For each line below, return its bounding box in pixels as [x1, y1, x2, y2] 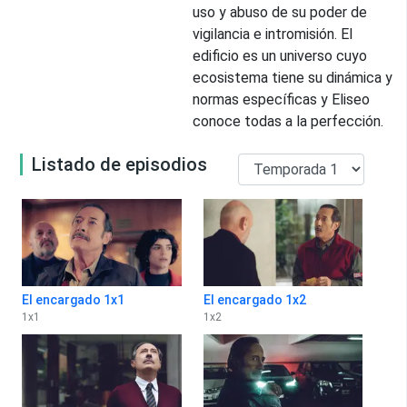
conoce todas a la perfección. [193, 112, 383, 130]
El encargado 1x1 [22, 293, 124, 308]
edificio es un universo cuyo [193, 46, 367, 65]
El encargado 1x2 [203, 293, 306, 308]
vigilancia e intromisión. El [193, 25, 352, 43]
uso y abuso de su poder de [193, 3, 367, 21]
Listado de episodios [32, 153, 207, 175]
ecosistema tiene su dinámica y [193, 68, 392, 86]
